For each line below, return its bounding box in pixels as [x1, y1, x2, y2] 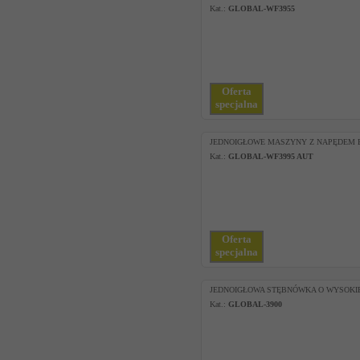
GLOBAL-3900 [228, 300, 282, 309]
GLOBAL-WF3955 [228, 4, 295, 13]
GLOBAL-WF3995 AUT [228, 152, 313, 161]
